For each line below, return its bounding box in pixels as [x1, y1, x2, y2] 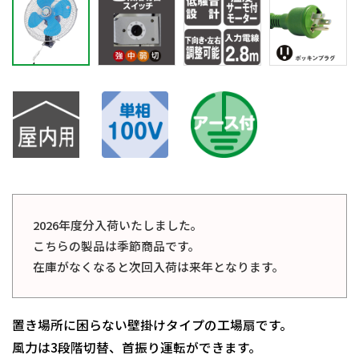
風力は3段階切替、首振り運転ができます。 [12, 338, 261, 357]
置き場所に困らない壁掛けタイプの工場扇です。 [12, 316, 292, 335]
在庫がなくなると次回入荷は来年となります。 [33, 258, 284, 276]
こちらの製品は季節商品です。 [33, 237, 200, 255]
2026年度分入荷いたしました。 [33, 216, 203, 234]
